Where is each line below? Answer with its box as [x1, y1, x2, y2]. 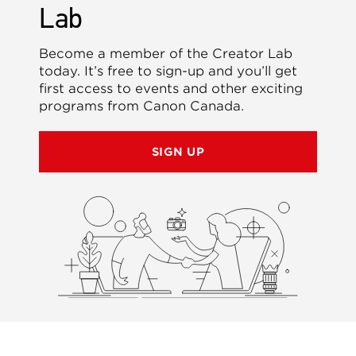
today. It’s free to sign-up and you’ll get [39, 64, 298, 79]
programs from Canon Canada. [39, 99, 245, 114]
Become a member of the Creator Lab [39, 46, 293, 62]
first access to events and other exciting [39, 81, 304, 97]
